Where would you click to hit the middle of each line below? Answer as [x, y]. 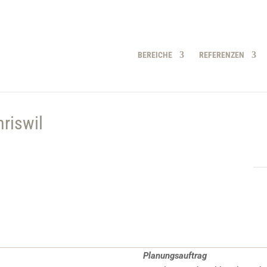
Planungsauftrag [175, 255]
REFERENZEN [221, 55]
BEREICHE [155, 55]
